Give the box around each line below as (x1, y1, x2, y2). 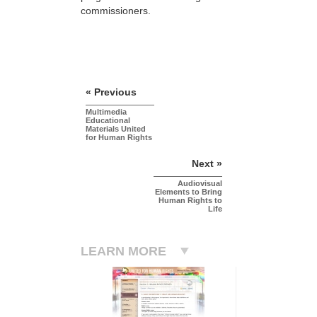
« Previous (86, 86, 137, 98)
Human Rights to (158, 195, 222, 204)
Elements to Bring (155, 187, 222, 196)
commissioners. (81, 4, 151, 16)
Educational (86, 115, 130, 125)
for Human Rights (86, 132, 152, 142)
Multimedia (86, 107, 127, 116)
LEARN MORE (81, 243, 166, 258)
